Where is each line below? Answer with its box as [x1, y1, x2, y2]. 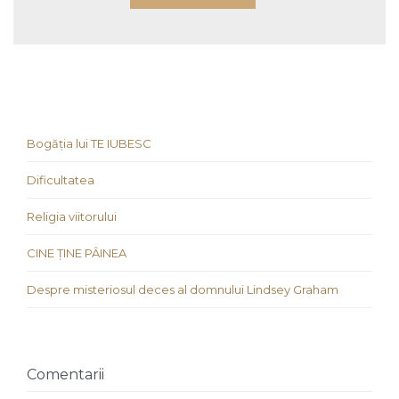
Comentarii [27, 365, 104, 383]
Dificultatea [27, 172, 94, 187]
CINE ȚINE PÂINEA [27, 245, 126, 260]
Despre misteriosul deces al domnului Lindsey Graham [27, 281, 338, 297]
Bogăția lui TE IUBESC [27, 135, 151, 151]
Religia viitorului [27, 208, 117, 224]
